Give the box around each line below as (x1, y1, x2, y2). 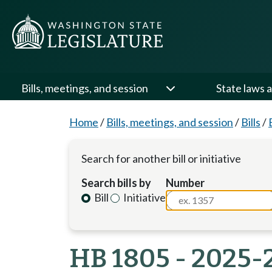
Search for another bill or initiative (81, 152, 241, 165)
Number (166, 176, 205, 189)
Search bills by (81, 176, 151, 189)
